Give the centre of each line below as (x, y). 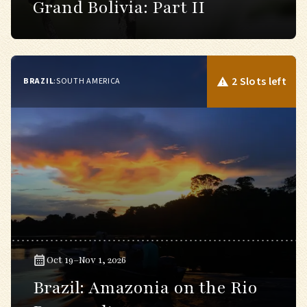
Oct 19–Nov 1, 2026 (86, 260)
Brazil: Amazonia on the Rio (145, 288)
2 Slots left (259, 82)
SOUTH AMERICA (88, 81)
